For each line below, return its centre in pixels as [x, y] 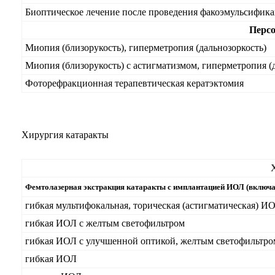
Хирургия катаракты [65, 135]
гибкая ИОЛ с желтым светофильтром [105, 223]
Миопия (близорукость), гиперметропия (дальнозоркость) [146, 48]
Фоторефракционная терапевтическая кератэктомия [134, 83]
